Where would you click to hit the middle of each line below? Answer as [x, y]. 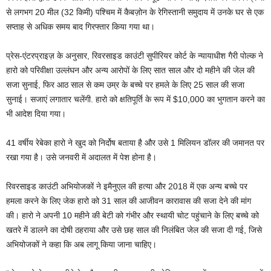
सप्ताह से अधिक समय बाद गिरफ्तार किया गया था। [80, 26]
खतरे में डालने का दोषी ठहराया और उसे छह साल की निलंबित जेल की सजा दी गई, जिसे [134, 230]
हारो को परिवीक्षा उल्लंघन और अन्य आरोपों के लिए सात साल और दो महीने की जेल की [130, 70]
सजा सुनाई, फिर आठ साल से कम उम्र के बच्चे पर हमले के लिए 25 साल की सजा [125, 84]
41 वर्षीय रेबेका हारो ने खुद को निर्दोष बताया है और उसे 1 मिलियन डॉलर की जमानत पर [135, 142]
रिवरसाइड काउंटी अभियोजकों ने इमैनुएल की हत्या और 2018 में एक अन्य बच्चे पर [127, 186]
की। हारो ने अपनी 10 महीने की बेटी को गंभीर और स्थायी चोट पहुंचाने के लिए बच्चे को [132, 215]
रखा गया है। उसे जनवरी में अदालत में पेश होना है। [81, 157]
